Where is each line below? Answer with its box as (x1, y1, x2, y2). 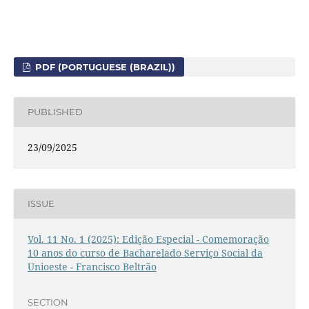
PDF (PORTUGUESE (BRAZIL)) (32, 61, 176, 72)
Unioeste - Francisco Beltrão (27, 259, 157, 273)
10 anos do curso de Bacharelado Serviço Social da (27, 246, 263, 259)
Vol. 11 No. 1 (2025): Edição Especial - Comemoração (27, 232, 269, 246)
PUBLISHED (27, 106, 83, 118)
